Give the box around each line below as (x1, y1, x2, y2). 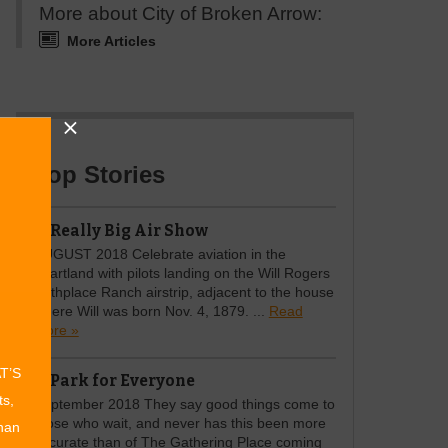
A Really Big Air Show (33, 220, 208, 240)
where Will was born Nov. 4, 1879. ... (33, 303, 269, 319)
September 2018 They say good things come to (33, 397, 335, 413)
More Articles (66, 33, 156, 49)
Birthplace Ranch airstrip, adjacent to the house (33, 284, 334, 300)
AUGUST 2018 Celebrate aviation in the (33, 246, 286, 262)
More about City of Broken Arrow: (38, 2, 322, 24)
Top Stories (33, 161, 165, 189)
